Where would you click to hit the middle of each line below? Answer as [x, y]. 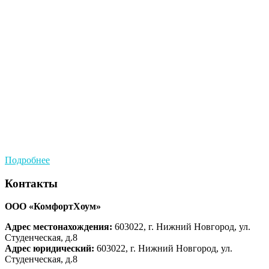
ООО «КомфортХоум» [53, 207]
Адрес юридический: [51, 249]
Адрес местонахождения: [59, 227]
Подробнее [27, 160]
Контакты [31, 183]
